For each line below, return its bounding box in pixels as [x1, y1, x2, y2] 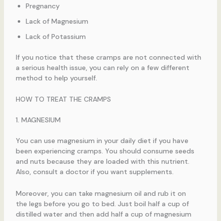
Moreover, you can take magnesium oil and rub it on [15, 188, 186, 198]
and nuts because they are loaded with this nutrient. [15, 157, 189, 166]
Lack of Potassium [25, 32, 86, 41]
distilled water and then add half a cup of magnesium [15, 209, 191, 219]
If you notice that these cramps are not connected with [15, 52, 201, 62]
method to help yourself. [15, 73, 97, 82]
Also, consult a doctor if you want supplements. [15, 167, 174, 177]
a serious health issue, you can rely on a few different [15, 63, 189, 72]
